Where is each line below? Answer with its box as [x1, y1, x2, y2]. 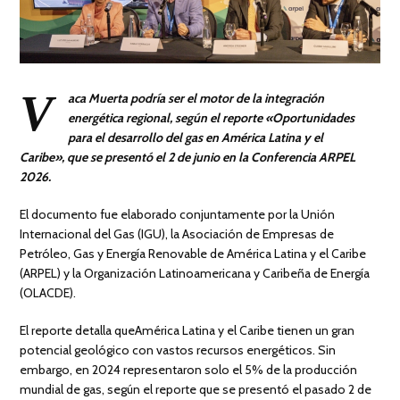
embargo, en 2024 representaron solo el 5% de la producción [20, 361, 358, 378]
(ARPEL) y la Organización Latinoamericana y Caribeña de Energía [20, 264, 371, 281]
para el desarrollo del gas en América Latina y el [68, 129, 324, 146]
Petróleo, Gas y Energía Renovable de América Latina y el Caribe [20, 245, 367, 262]
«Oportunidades [265, 109, 355, 126]
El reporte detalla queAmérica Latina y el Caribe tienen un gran [20, 321, 355, 338]
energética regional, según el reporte [68, 109, 266, 126]
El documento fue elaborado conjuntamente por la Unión [20, 205, 336, 222]
